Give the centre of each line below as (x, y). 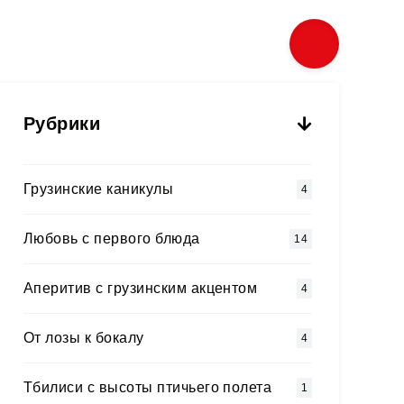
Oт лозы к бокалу (84, 338)
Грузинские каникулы (99, 189)
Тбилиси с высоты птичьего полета (148, 387)
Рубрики (62, 124)
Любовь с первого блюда (112, 239)
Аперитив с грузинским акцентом (141, 288)
